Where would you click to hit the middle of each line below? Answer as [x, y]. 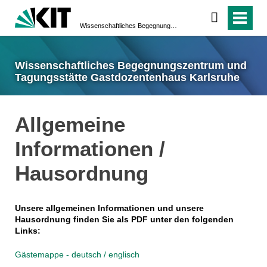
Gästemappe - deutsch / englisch [77, 255]
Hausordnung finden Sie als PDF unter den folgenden [124, 220]
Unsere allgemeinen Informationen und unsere [109, 208]
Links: [27, 231]
